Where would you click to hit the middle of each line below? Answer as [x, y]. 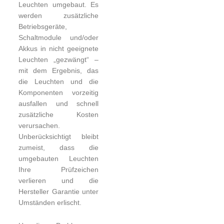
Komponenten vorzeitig [58, 92]
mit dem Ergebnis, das [58, 70]
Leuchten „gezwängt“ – [58, 59]
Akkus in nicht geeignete [58, 48]
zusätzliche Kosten [58, 114]
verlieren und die [58, 180]
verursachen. [39, 125]
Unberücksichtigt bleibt [58, 136]
